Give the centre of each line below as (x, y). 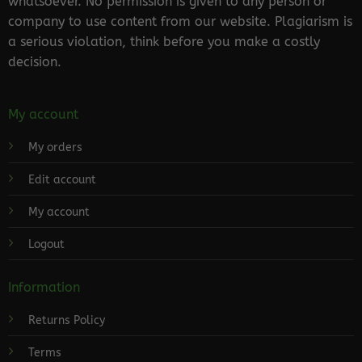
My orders (55, 148)
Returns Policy (66, 320)
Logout (46, 245)
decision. (34, 61)
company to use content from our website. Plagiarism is (180, 21)
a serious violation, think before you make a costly (164, 41)
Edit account (62, 180)
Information (44, 287)
